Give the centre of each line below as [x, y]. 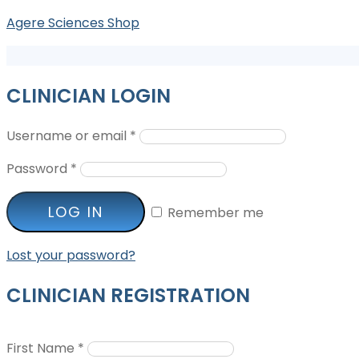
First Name [42, 348]
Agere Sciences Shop [73, 23]
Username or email [68, 135]
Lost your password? [71, 255]
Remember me [216, 212]
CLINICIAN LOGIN [89, 95]
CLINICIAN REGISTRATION [128, 295]
